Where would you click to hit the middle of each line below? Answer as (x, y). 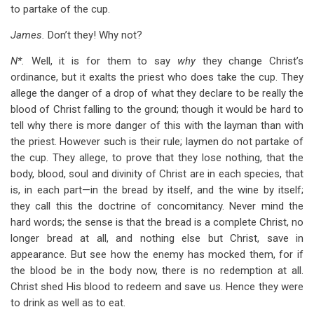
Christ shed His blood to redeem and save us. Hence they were (157, 287)
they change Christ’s (253, 61)
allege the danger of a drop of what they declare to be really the (157, 93)
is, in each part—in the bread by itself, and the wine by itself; (157, 190)
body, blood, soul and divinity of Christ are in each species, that (157, 174)
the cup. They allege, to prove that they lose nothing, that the (157, 158)
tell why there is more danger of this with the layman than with (157, 125)
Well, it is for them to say (104, 61)
